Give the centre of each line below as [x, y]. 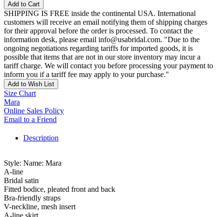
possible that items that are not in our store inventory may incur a [102, 57]
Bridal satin [21, 181]
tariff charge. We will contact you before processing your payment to [108, 66]
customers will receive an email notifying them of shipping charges [106, 22]
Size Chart [20, 93]
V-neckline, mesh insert [40, 207]
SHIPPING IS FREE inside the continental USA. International [100, 14]
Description [41, 138]
